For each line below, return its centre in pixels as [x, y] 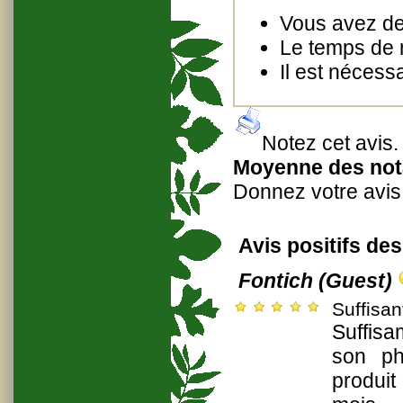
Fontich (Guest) [318, 281]
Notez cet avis [327, 143]
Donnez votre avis [317, 192]
